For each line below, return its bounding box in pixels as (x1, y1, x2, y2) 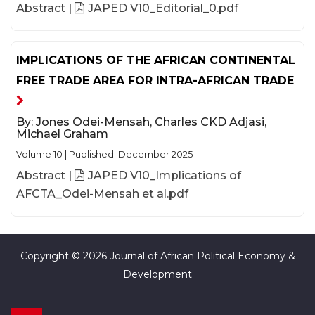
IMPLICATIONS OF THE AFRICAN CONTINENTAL (16, 53, 295, 67)
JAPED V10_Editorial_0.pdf (88, 1, 238, 15)
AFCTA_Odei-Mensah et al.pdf (16, 187, 188, 200)
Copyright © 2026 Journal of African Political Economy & (20, 250, 295, 262)
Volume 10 (16, 149, 63, 160)
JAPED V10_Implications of (88, 169, 241, 182)
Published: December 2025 (69, 149, 193, 160)
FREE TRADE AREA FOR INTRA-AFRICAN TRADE (16, 74, 294, 87)
